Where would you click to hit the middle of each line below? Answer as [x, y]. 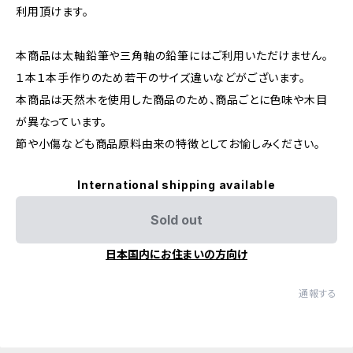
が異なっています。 [62, 122]
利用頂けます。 [52, 11]
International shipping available [176, 185]
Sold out [176, 220]
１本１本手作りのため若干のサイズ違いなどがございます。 [161, 78]
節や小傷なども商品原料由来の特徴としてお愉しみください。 [168, 144]
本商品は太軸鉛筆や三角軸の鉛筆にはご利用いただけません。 [172, 56]
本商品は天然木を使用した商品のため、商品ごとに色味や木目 [172, 100]
